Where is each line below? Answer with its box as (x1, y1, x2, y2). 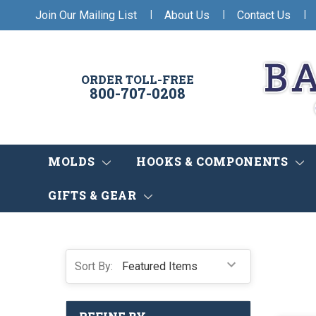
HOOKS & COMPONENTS (135, 154, 292, 169)
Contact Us (237, 8, 291, 22)
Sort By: (75, 259, 113, 273)
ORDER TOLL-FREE (81, 72, 194, 87)
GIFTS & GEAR (48, 188, 140, 203)
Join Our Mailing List (35, 8, 137, 22)
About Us (164, 8, 209, 22)
